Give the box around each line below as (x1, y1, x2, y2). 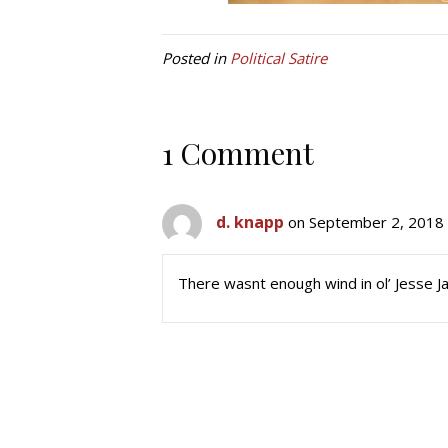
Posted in (162, 48, 230, 68)
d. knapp (216, 211, 284, 234)
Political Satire (230, 48, 327, 68)
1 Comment (162, 133, 314, 173)
